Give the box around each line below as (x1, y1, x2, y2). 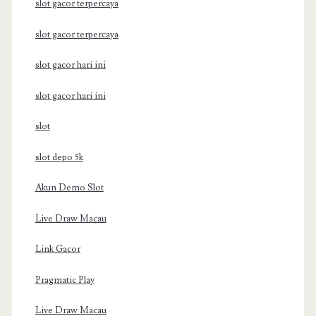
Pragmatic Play (35, 274, 95, 286)
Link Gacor (35, 243, 80, 255)
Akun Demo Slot (35, 182, 104, 194)
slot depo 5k (35, 151, 83, 163)
